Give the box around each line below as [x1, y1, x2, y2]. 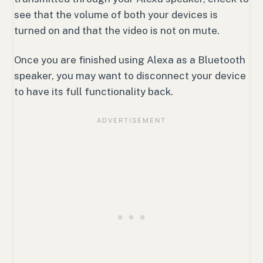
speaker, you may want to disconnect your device [14, 70, 246, 82]
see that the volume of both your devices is [14, 9, 218, 21]
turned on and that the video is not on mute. [14, 25, 222, 37]
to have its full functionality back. [14, 86, 176, 98]
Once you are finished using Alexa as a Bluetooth [14, 54, 245, 66]
